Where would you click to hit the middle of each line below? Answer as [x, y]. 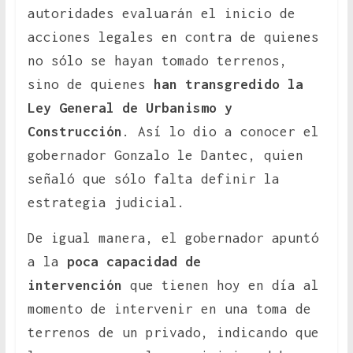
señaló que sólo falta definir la [153, 179]
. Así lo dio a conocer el [220, 132]
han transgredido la [228, 85]
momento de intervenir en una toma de [169, 309]
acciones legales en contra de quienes [173, 37]
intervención [74, 286]
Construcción [74, 132]
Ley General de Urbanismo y [130, 108]
